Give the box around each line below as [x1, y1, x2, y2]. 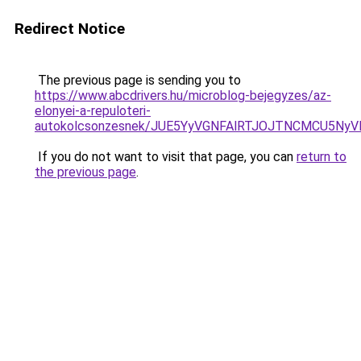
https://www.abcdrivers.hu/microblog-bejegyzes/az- [35, 88, 331, 103]
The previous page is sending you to [35, 73, 241, 88]
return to [297, 149, 346, 164]
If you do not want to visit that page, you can [35, 149, 297, 164]
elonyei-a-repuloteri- [35, 103, 151, 118]
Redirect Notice [15, 19, 125, 38]
